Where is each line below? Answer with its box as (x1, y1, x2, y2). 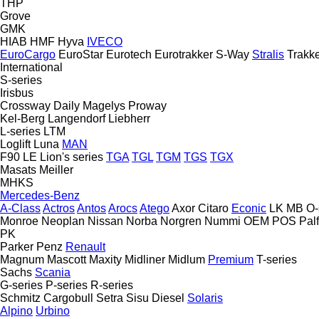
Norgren (160, 214, 202, 227)
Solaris (187, 291, 223, 304)
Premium (208, 253, 253, 266)
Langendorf (48, 112, 105, 125)
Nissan (88, 214, 123, 227)
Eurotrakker (155, 48, 213, 61)
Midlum (168, 253, 205, 266)
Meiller (39, 163, 73, 176)
